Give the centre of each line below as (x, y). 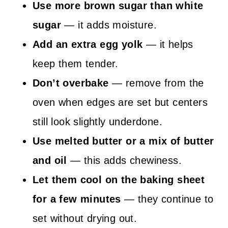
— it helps (168, 44)
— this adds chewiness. (124, 160)
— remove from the (156, 83)
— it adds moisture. (109, 25)
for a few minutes (77, 199)
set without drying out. (85, 218)
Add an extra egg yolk (88, 44)
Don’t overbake (71, 83)
